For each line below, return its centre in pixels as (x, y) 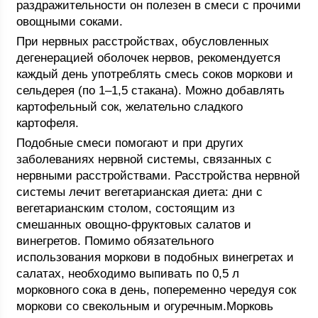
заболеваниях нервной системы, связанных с (144, 159)
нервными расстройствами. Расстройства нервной (159, 176)
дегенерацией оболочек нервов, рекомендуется (149, 58)
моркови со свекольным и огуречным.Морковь (145, 306)
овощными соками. (70, 22)
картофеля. (48, 123)
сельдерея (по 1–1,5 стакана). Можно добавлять (151, 91)
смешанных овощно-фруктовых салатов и (134, 225)
